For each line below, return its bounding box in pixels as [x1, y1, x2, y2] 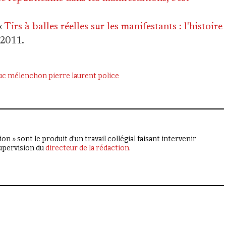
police [98, 72, 119, 80]
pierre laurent [48, 72, 96, 80]
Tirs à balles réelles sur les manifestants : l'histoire [4, 22, 222, 32]
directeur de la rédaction [45, 144, 129, 152]
